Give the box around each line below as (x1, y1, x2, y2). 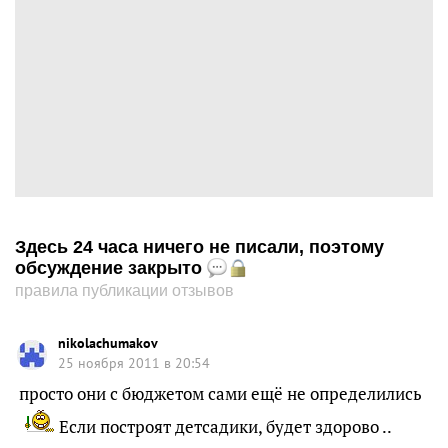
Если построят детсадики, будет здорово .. (55, 415, 392, 438)
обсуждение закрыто (15, 258, 207, 278)
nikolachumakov (58, 334, 158, 352)
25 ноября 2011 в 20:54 (58, 354, 210, 372)
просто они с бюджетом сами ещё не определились (19, 382, 422, 405)
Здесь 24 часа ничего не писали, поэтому (15, 237, 384, 257)
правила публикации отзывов (15, 282, 234, 299)
